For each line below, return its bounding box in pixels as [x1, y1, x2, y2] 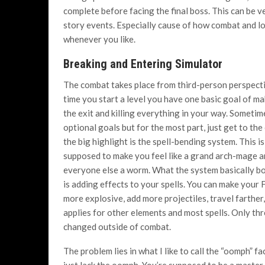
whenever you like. [63, 33, 135, 44]
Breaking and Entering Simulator [63, 56, 222, 71]
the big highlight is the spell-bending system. [63, 135, 237, 147]
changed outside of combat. [63, 221, 171, 232]
